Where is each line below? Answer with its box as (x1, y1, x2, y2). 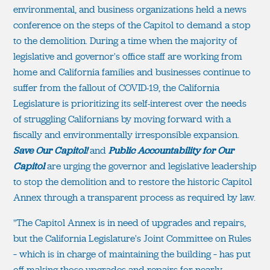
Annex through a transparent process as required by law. (13, 190, 256, 204)
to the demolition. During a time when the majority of (13, 34, 237, 47)
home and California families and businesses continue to (13, 65, 251, 78)
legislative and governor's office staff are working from (13, 49, 242, 63)
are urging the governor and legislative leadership (47, 159, 257, 172)
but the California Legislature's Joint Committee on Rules (13, 231, 251, 245)
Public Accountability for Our (108, 143, 234, 157)
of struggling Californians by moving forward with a (13, 112, 231, 125)
